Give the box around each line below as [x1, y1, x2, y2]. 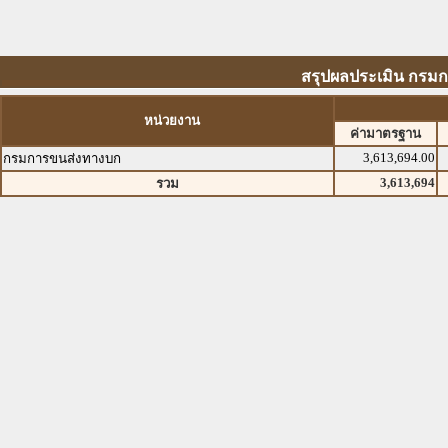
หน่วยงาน [144, 113, 200, 128]
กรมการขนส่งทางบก [3, 151, 121, 166]
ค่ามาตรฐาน [350, 126, 421, 141]
